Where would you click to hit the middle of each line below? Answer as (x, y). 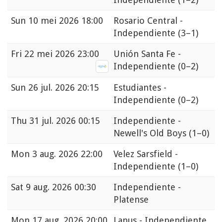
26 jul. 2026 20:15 (64, 88)
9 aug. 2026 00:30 (61, 187)
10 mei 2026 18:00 (66, 21)
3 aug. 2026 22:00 (67, 154)
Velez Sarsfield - (146, 154)
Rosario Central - (148, 21)
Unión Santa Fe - (147, 54)
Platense (131, 200)
